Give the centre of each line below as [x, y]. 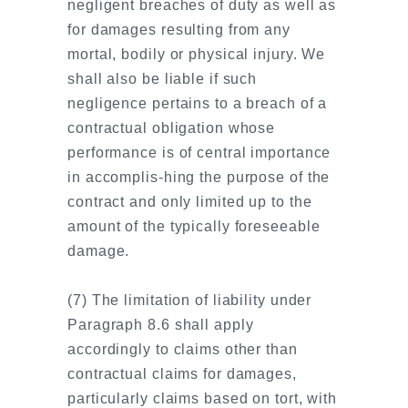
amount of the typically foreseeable [194, 226]
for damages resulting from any [179, 30]
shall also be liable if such [163, 79]
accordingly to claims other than [183, 349]
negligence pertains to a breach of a [198, 103]
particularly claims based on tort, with [203, 398]
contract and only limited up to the [190, 202]
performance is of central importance [199, 153]
